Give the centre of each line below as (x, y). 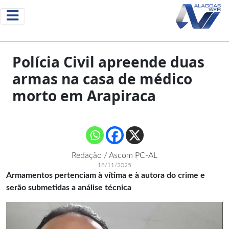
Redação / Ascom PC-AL (114, 155)
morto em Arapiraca (84, 96)
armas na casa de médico (102, 79)
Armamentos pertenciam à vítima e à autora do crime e (106, 175)
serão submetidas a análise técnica (69, 188)
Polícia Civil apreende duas (108, 62)
